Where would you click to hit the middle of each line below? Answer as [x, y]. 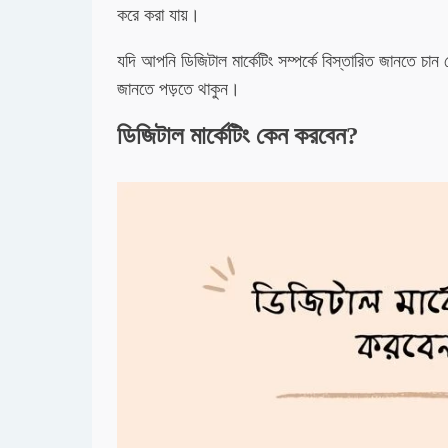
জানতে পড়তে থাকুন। [181, 89]
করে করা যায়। [161, 15]
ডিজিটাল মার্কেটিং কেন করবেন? [238, 135]
